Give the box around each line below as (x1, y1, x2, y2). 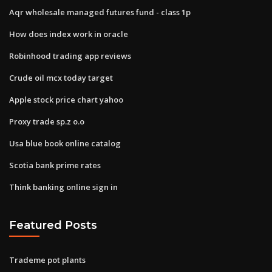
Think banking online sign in (9, 181, 118, 192)
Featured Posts (9, 219, 97, 232)
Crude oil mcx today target (9, 72, 113, 83)
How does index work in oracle (9, 28, 128, 39)
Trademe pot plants (9, 254, 86, 265)
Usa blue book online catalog (9, 137, 121, 149)
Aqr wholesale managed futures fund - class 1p (9, 6, 191, 18)
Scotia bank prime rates (9, 159, 101, 171)
